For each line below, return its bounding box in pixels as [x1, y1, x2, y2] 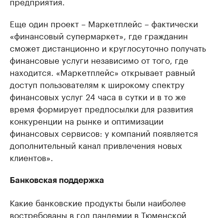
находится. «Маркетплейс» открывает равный [10, 65, 195, 78]
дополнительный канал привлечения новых [10, 138, 182, 151]
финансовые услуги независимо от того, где [10, 53, 188, 66]
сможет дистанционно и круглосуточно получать [10, 41, 206, 54]
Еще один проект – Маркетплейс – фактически [10, 17, 198, 29]
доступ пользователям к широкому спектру [10, 77, 184, 90]
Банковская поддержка [10, 176, 104, 184]
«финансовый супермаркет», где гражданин [10, 29, 188, 41]
